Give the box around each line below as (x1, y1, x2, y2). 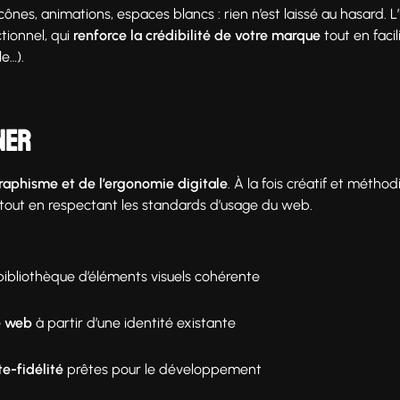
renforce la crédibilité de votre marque (73, 26, 321, 44)
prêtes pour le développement (63, 360, 262, 378)
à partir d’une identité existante (32, 313, 236, 331)
